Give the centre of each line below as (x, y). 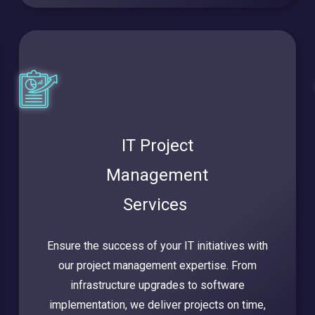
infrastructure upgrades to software (157, 285)
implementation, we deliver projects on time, (157, 305)
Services (157, 205)
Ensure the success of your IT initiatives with (157, 246)
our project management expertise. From (157, 266)
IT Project (157, 146)
